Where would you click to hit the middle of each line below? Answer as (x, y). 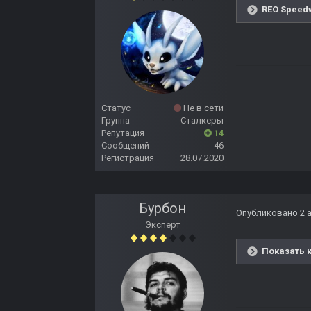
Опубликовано (268, 213)
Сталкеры (202, 121)
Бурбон (162, 209)
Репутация (123, 133)
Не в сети (202, 108)
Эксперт (162, 225)
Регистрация (128, 158)
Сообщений (125, 146)
